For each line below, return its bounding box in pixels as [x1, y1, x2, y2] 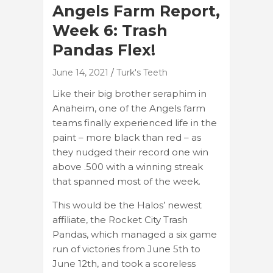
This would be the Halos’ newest [52, 199, 202, 211]
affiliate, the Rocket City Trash [52, 213, 188, 225]
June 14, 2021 [52, 66, 108, 78]
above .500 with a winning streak [52, 160, 203, 172]
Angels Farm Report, [52, 1, 220, 20]
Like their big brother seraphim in [52, 87, 207, 99]
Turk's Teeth [116, 66, 168, 78]
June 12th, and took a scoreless [52, 257, 196, 269]
